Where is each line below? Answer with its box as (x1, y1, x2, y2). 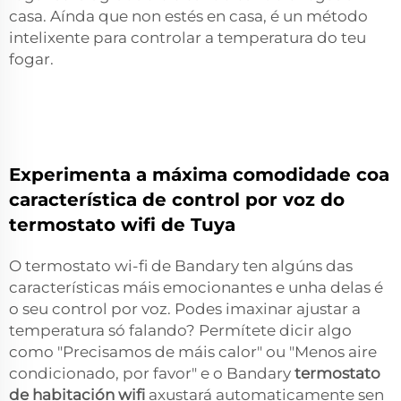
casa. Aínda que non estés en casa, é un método (9, 6, 368, 25)
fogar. (9, 49, 54, 68)
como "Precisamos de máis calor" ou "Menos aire (9, 342, 377, 361)
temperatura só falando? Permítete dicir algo (9, 320, 352, 339)
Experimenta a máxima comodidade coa (9, 163, 389, 185)
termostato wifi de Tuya (9, 213, 235, 235)
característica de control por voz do (9, 188, 345, 210)
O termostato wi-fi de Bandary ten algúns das (9, 256, 353, 275)
